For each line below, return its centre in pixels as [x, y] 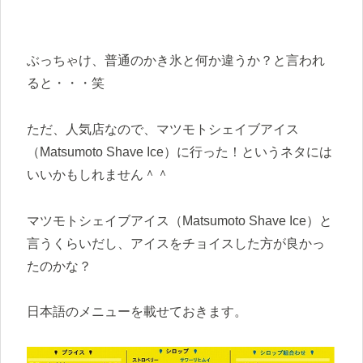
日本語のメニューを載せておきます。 [137, 312]
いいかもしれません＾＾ [98, 174]
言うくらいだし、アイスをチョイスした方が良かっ [176, 243]
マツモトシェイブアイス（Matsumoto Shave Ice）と [179, 220]
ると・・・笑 [66, 83]
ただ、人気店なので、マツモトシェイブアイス [163, 129]
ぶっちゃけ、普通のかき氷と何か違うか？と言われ [176, 60]
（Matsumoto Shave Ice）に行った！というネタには [179, 152]
